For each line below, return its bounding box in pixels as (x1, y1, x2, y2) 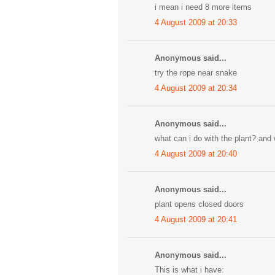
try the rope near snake (155, 68, 237, 78)
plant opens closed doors (155, 199, 244, 209)
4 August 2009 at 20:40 (155, 149, 237, 158)
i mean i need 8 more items (155, 2, 252, 12)
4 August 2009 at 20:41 (155, 214, 237, 224)
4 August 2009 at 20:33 (155, 17, 237, 27)
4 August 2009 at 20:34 (155, 83, 237, 93)
